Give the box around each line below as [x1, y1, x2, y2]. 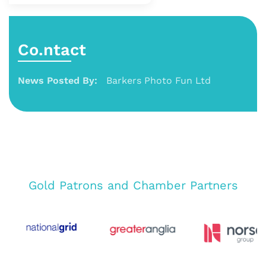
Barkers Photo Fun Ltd [106, 75, 211, 87]
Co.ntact [18, 40, 86, 60]
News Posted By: [18, 75, 97, 87]
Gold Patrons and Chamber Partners [28, 178, 238, 193]
